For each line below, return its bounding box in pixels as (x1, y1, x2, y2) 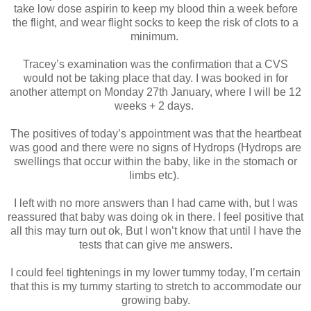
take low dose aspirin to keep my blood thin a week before (13, 2, 298, 15)
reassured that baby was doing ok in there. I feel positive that (8, 210, 303, 223)
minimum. (130, 30, 181, 42)
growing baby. (121, 294, 190, 306)
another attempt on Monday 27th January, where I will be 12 (10, 85, 301, 98)
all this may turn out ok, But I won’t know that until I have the (10, 224, 301, 237)
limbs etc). (129, 169, 182, 181)
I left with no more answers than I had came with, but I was (13, 196, 298, 209)
